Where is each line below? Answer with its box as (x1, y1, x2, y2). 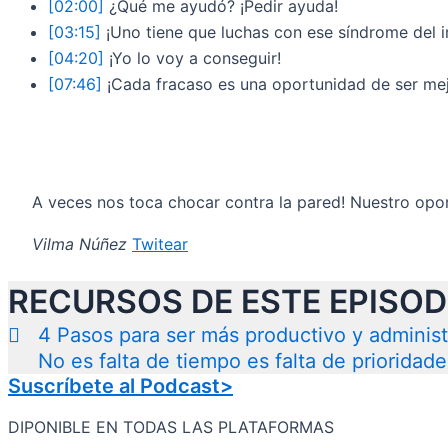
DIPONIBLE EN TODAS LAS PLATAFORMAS (8, 417, 334, 438)
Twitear (132, 234, 188, 255)
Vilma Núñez (32, 234, 127, 255)
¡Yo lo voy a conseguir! (104, 48, 281, 69)
